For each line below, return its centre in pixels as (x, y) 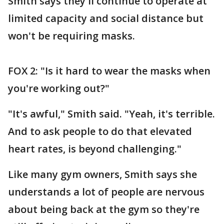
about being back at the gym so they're (104, 209)
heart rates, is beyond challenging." (95, 148)
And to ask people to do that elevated (100, 131)
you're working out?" (59, 88)
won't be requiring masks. (71, 35)
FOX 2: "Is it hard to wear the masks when (109, 70)
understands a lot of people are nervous (106, 191)
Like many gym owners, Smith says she (102, 174)
